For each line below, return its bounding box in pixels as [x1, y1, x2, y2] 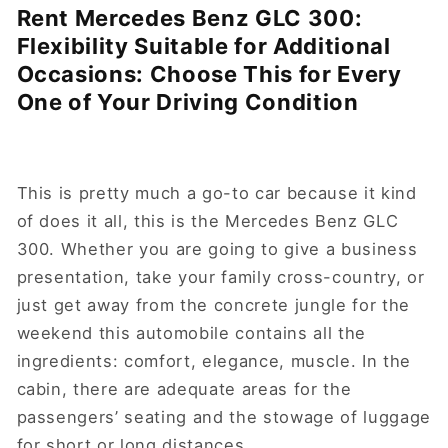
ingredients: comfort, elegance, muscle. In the [16, 350, 411, 371]
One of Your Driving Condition [16, 88, 370, 115]
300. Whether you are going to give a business [16, 238, 418, 259]
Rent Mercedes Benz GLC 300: [16, 4, 363, 31]
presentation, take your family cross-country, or [16, 266, 425, 287]
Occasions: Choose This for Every [16, 60, 402, 87]
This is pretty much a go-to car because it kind [16, 182, 417, 203]
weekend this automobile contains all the [16, 322, 366, 343]
